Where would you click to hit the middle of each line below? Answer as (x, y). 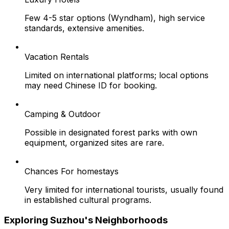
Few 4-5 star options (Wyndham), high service (115, 18)
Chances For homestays (72, 171)
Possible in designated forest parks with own (111, 132)
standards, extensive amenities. (84, 28)
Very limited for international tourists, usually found (124, 189)
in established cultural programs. (88, 200)
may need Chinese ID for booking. (91, 85)
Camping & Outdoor (63, 114)
